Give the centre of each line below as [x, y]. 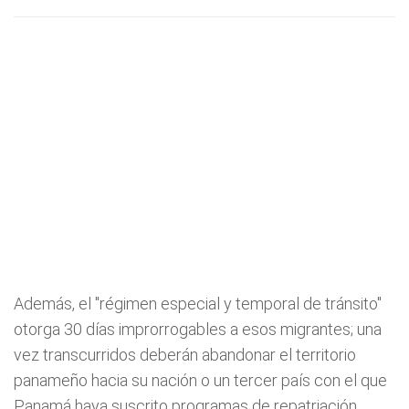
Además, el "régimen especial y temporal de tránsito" [198, 304]
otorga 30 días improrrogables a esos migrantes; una [198, 329]
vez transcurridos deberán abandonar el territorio [185, 355]
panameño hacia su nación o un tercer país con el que [200, 380]
